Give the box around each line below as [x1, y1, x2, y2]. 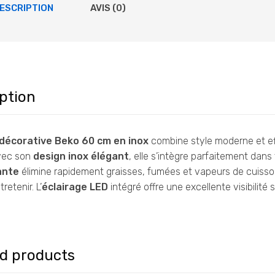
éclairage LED [42, 180, 108, 193]
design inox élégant [33, 150, 129, 162]
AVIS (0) [90, 2, 126, 14]
